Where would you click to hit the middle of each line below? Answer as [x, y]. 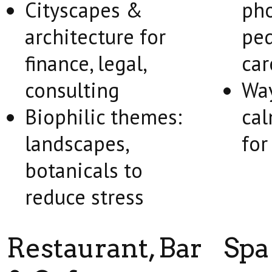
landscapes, [76, 143]
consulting [72, 90]
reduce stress [84, 197]
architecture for [95, 36]
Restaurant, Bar [104, 248]
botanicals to [84, 170]
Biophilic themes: [104, 117]
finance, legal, [85, 63]
